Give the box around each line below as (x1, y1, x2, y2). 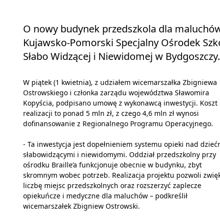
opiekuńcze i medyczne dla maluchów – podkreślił (23, 191, 188, 201)
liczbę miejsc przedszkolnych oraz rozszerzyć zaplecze (23, 181, 201, 191)
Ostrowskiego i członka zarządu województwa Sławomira (23, 88, 209, 98)
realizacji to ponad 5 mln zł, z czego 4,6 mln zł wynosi (23, 109, 199, 118)
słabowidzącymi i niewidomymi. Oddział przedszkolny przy (23, 150, 216, 160)
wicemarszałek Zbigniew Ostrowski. (23, 201, 140, 211)
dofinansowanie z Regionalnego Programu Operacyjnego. (23, 119, 213, 129)
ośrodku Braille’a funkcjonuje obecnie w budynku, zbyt (23, 160, 202, 170)
